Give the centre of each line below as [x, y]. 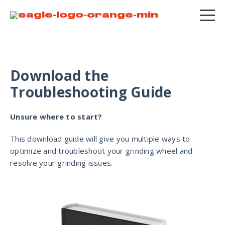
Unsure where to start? [56, 117]
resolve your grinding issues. [62, 163]
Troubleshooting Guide [91, 92]
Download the [59, 75]
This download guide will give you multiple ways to [100, 139]
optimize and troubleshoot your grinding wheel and [101, 151]
